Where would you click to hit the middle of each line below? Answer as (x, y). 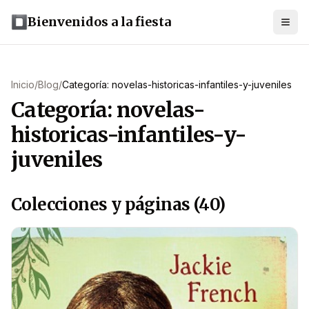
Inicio (23, 84)
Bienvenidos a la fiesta (99, 22)
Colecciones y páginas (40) (118, 205)
